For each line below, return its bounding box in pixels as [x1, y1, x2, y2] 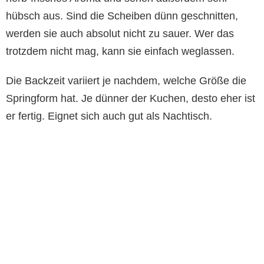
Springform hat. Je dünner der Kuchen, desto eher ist [6, 93, 255, 105]
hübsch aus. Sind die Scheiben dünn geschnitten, [6, 10, 238, 22]
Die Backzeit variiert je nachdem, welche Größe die [6, 75, 246, 87]
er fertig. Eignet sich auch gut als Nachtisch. [6, 110, 212, 123]
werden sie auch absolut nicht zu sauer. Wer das [6, 28, 234, 40]
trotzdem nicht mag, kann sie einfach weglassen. [6, 45, 235, 58]
